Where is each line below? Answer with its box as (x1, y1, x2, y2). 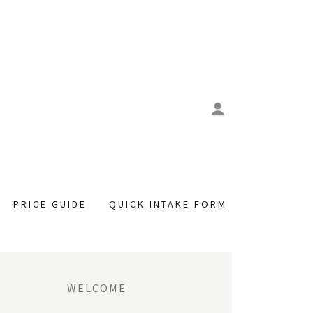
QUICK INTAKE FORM (108, 198, 227, 210)
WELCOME (66, 281, 126, 296)
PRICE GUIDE (13, 198, 87, 210)
